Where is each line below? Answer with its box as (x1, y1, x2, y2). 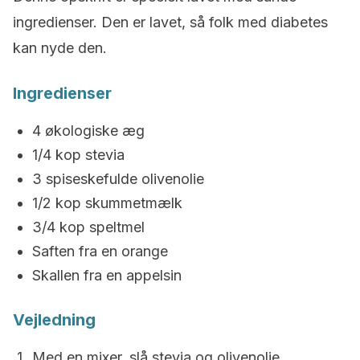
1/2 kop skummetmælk (32, 194, 182, 211)
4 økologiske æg (32, 122, 145, 139)
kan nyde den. (13, 39, 107, 56)
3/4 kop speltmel (32, 219, 145, 235)
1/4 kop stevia (32, 146, 125, 163)
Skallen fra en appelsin (32, 267, 182, 284)
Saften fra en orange (32, 243, 168, 260)
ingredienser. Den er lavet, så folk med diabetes (13, 14, 328, 31)
